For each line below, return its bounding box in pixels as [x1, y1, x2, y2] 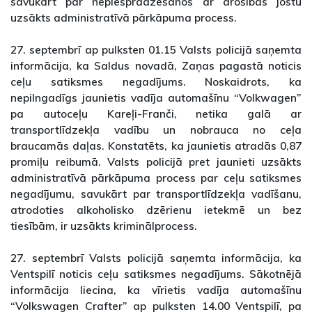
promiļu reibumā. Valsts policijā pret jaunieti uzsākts [10, 155, 302, 169]
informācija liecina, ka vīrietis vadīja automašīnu [10, 283, 302, 297]
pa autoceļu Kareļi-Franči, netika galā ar [10, 107, 302, 121]
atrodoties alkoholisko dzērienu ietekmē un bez [10, 203, 302, 217]
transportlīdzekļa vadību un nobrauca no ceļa [10, 123, 302, 137]
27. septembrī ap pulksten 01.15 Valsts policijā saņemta [10, 42, 302, 57]
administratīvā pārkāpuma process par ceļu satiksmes [10, 171, 302, 185]
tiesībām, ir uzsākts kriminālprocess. [10, 219, 197, 233]
